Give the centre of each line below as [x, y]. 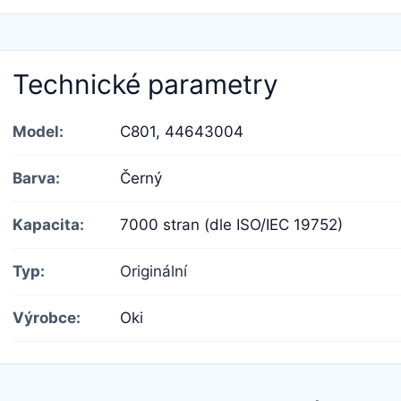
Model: [38, 131]
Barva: [36, 178]
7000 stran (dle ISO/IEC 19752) [231, 224]
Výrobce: [47, 317]
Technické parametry [145, 84]
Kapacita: [48, 224]
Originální [154, 271]
